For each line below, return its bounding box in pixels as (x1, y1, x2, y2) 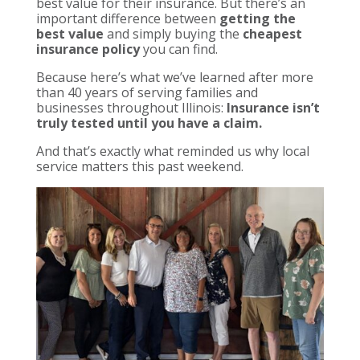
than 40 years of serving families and (35, 83, 258, 101)
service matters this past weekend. (35, 157, 243, 175)
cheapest (242, 24, 302, 43)
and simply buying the (103, 24, 243, 43)
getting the (219, 9, 296, 27)
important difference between (35, 9, 219, 27)
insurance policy (35, 39, 140, 58)
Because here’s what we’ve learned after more (35, 67, 313, 86)
